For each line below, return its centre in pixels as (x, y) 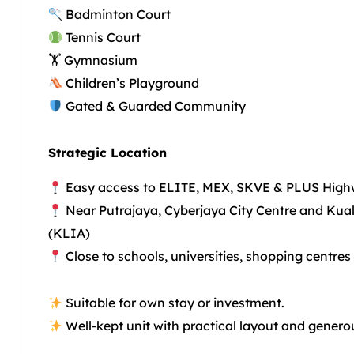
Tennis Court (102, 38)
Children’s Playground (131, 83)
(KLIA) (69, 233)
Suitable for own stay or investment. (174, 303)
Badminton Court (117, 15)
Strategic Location (107, 153)
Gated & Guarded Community (154, 106)
